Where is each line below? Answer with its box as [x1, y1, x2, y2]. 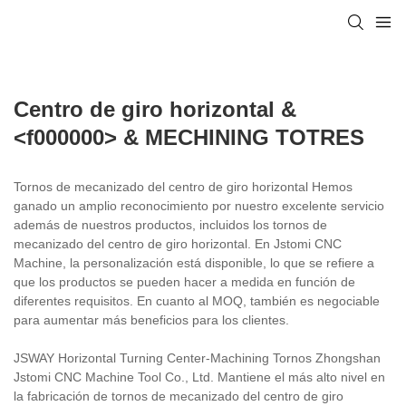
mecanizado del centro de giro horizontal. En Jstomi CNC [14, 236, 342, 251]
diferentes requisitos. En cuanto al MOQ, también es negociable [14, 293, 380, 308]
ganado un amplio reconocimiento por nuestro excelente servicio [14, 198, 384, 213]
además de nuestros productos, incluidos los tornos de [14, 217, 327, 232]
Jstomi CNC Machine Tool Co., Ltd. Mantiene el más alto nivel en [14, 369, 385, 384]
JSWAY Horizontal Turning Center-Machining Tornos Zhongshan [14, 350, 381, 365]
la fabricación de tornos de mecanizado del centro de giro [14, 388, 343, 403]
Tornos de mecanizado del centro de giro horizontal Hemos [14, 179, 353, 194]
